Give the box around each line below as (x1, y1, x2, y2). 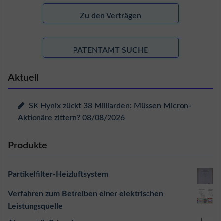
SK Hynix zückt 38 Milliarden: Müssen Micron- (29, 102, 191, 110)
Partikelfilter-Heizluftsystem (8, 170, 108, 179)
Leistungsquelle (8, 202, 63, 211)
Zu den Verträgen (80, 12, 141, 20)
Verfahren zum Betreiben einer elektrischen (8, 190, 163, 198)
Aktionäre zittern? (18, 114, 80, 122)
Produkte (8, 141, 47, 151)
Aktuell (8, 73, 39, 83)
